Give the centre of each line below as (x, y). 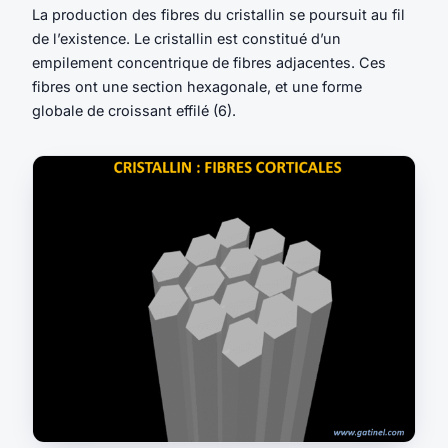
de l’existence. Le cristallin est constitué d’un (186, 38)
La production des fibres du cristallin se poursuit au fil (218, 14)
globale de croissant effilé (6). (134, 110)
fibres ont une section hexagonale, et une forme (197, 86)
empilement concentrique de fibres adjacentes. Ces (209, 62)
